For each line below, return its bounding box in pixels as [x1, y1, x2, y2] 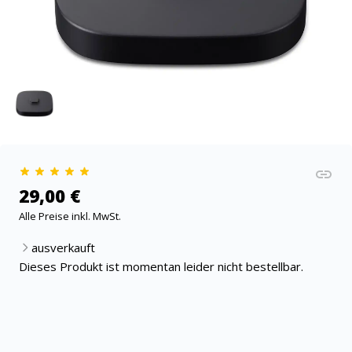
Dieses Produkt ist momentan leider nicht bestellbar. [19, 258, 303, 275]
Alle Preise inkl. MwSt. [19, 209, 121, 224]
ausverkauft [31, 240, 95, 256]
